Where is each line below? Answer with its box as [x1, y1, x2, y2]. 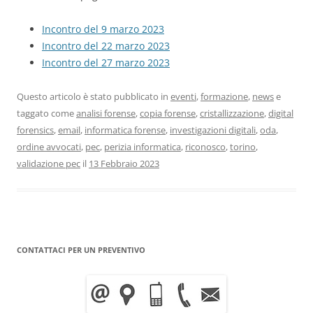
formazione [201, 90, 248, 103]
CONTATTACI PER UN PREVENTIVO [17, 245, 145, 256]
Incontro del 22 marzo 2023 [42, 39, 170, 53]
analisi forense [76, 107, 136, 120]
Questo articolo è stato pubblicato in [17, 90, 170, 103]
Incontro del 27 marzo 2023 [42, 56, 170, 70]
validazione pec [17, 157, 80, 170]
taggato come [17, 107, 76, 120]
